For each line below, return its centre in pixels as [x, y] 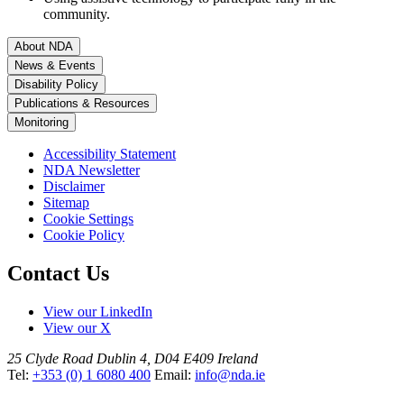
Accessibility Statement [110, 153]
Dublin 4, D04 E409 [155, 358]
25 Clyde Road [50, 358]
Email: [174, 374]
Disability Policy [56, 84]
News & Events [55, 65]
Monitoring [41, 122]
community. [77, 14]
